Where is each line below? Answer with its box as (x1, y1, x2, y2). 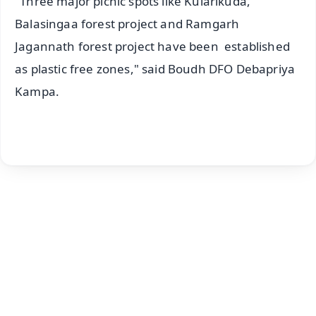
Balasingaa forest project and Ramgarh (15, 16, 240, 32)
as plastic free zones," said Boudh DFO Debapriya (15, 61, 296, 78)
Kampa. (15, 83, 60, 100)
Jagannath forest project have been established (15, 38, 290, 55)
